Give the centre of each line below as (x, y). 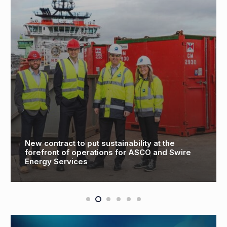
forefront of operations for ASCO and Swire (108, 153)
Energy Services (56, 162)
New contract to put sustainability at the (100, 143)
